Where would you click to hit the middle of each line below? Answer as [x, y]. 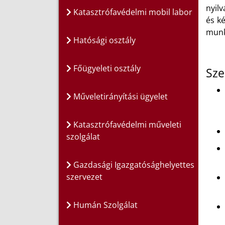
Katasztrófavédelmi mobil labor [132, 12]
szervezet [84, 177]
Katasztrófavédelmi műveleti [126, 125]
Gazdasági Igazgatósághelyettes [133, 165]
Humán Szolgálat [104, 205]
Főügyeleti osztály [106, 69]
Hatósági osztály [103, 40]
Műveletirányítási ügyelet [120, 97]
